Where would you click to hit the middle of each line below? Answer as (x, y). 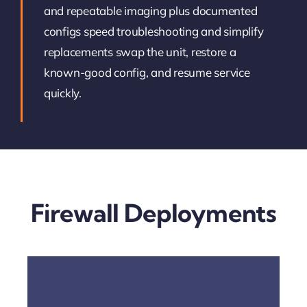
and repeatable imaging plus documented (150, 10)
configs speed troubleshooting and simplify (153, 31)
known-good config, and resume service (147, 72)
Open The (153, 290)
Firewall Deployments (153, 212)
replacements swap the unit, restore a (140, 51)
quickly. (62, 93)
